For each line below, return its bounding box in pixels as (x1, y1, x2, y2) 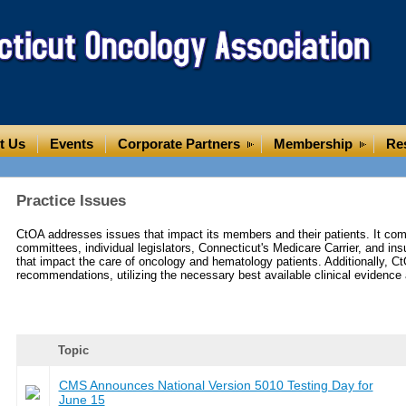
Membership (273, 136, 353, 151)
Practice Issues (15, 191, 126, 209)
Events (49, 136, 93, 151)
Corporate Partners (117, 136, 240, 151)
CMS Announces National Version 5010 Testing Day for (58, 377, 373, 392)
